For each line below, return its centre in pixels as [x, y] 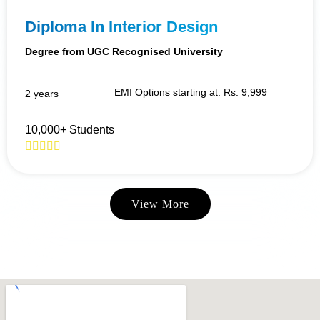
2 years [42, 93]
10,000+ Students [70, 129]
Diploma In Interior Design [121, 26]
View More [160, 204]
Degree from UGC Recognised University [124, 51]
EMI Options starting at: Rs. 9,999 [190, 92]
